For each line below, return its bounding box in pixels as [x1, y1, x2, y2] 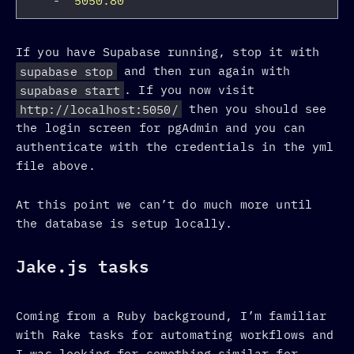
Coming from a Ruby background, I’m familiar [16, 308, 327, 324]
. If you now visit [124, 82, 254, 98]
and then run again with [116, 63, 291, 79]
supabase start [19, 82, 121, 98]
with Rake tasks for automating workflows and [16, 327, 334, 343]
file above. [16, 158, 96, 174]
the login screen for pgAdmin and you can [16, 120, 305, 136]
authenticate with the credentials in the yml [16, 139, 334, 155]
